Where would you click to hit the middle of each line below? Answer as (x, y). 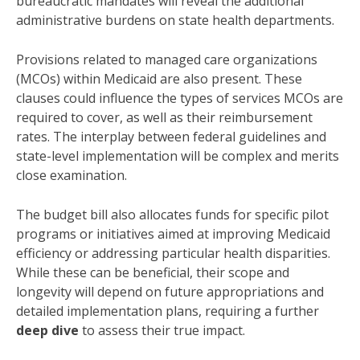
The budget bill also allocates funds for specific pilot (172, 215)
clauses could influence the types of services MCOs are (180, 98)
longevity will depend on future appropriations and (170, 292)
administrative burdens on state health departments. (175, 20)
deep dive (47, 331)
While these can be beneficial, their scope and (153, 273)
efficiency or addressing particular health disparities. (173, 254)
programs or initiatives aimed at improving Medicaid (173, 234)
